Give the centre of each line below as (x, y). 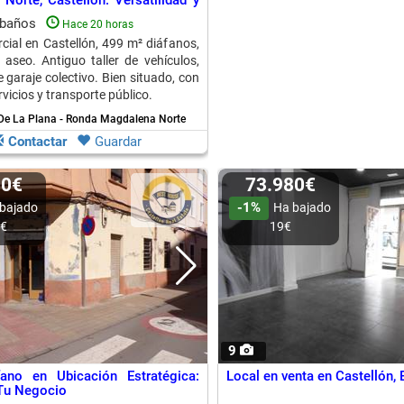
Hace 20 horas (97, 24)
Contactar (37, 142)
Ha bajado (302, 207)
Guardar (118, 142)
